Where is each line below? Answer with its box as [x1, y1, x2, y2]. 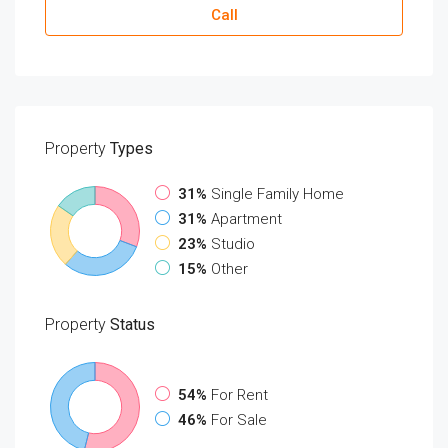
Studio [211, 235, 255, 253]
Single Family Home [211, 185, 344, 203]
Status [106, 315, 155, 334]
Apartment [211, 210, 282, 228]
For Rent [211, 386, 268, 404]
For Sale [211, 411, 267, 429]
